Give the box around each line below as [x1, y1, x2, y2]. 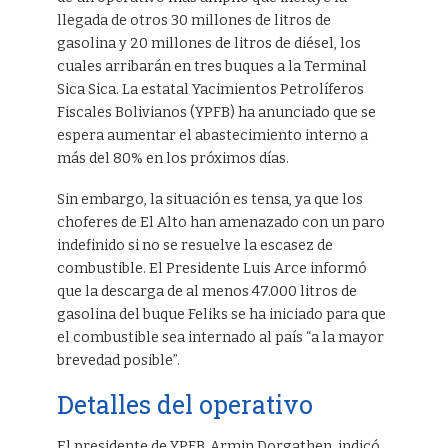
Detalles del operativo [56, 387, 313, 421]
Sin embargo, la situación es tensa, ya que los [56, 190, 363, 208]
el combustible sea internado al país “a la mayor [56, 328, 384, 346]
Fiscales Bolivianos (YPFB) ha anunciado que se [56, 103, 376, 121]
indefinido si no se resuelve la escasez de [56, 236, 333, 254]
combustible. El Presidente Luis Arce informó [56, 259, 367, 277]
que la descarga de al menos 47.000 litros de [56, 282, 357, 300]
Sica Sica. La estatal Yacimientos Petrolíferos [56, 80, 364, 98]
